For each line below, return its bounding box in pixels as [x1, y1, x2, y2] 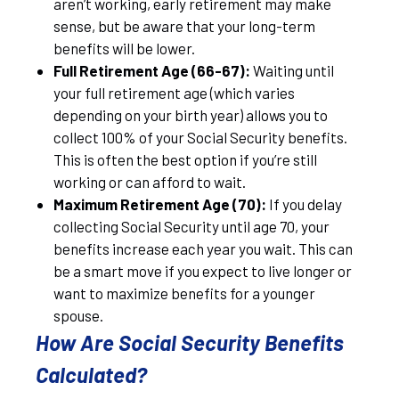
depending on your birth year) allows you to [53, 106, 328, 124]
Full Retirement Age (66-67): [53, 61, 250, 79]
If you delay [266, 195, 342, 213]
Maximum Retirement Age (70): [53, 195, 266, 213]
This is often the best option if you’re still [53, 151, 317, 168]
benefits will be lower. [53, 39, 195, 57]
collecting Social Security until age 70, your [53, 217, 330, 235]
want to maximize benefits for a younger [53, 284, 315, 302]
